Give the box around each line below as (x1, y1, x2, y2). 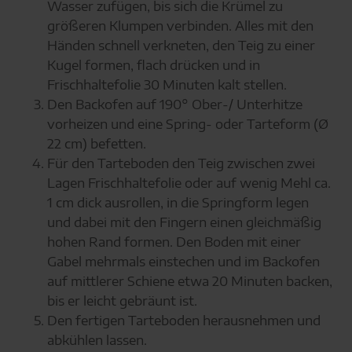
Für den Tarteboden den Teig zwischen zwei (46, 154, 315, 172)
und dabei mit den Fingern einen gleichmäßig (46, 213, 321, 231)
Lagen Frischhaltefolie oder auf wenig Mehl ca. (46, 174, 331, 192)
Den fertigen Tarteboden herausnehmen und (46, 311, 321, 329)
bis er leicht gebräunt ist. (46, 291, 197, 310)
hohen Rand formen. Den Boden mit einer (46, 233, 301, 251)
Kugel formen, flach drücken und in (46, 56, 260, 74)
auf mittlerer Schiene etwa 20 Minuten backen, (46, 272, 332, 290)
